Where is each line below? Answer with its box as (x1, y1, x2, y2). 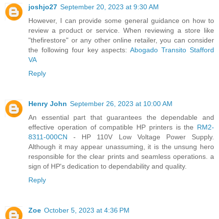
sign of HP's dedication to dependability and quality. (28, 162, 187, 170)
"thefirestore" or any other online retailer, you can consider (28, 36, 214, 44)
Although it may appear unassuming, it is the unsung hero (28, 142, 214, 151)
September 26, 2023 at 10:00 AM (70, 99, 173, 108)
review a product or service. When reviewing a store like (28, 26, 214, 34)
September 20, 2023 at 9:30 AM (60, 2, 159, 11)
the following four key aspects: (28, 45, 131, 54)
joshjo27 (28, 2, 57, 11)
